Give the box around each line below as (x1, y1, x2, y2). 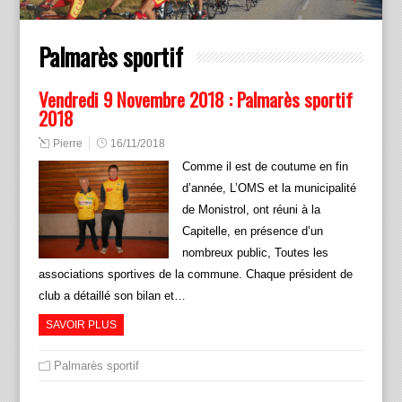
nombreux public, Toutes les (181, 245, 328, 259)
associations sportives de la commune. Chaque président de (38, 267, 353, 281)
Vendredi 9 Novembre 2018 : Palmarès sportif (38, 84, 353, 113)
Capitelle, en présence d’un (181, 223, 323, 238)
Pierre (52, 136, 83, 150)
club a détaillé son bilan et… (38, 288, 186, 302)
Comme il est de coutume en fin (181, 159, 348, 173)
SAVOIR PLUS (45, 318, 117, 331)
